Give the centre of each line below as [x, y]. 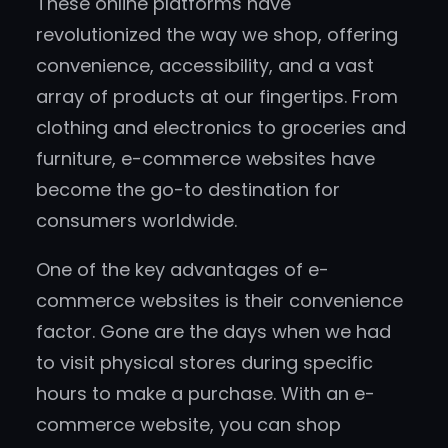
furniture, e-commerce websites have [205, 159]
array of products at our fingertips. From [217, 97]
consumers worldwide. [136, 221]
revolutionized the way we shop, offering [217, 35]
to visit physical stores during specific [204, 363]
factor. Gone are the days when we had [213, 332]
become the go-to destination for [188, 190]
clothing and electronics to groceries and [221, 128]
